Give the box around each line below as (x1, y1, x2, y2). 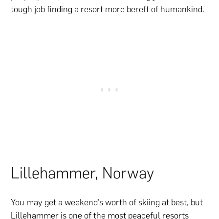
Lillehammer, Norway (11, 163, 154, 182)
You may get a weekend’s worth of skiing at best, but (11, 197, 203, 208)
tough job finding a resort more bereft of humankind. (11, 3, 205, 15)
